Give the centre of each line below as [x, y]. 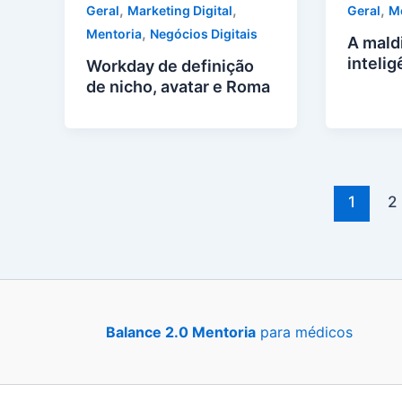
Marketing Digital [180, 10]
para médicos [304, 332]
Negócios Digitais [204, 33]
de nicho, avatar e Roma [178, 87]
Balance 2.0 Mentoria [180, 332]
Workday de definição [170, 66]
